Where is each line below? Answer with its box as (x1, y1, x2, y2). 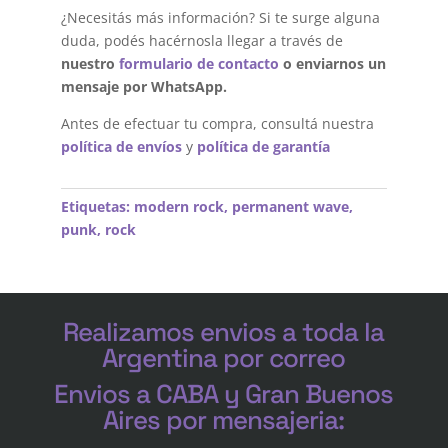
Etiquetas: (60, 197, 134, 217)
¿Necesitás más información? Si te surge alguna (60, 8, 380, 28)
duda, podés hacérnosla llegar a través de (60, 31, 343, 51)
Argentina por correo (102, 341, 346, 376)
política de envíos (60, 137, 182, 157)
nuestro (60, 54, 119, 74)
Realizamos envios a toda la (63, 315, 385, 350)
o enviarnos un (278, 54, 386, 74)
